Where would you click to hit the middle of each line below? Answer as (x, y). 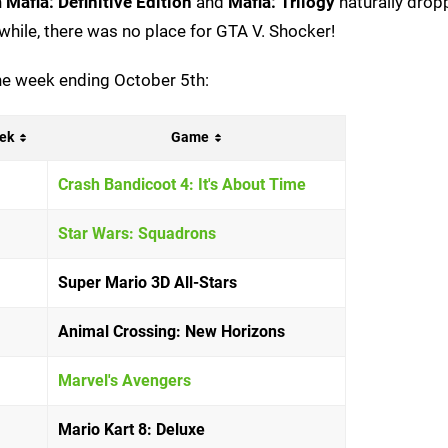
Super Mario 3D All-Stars (147, 282)
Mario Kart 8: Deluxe (131, 429)
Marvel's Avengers (124, 380)
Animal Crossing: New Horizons (171, 331)
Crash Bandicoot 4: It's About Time (182, 184)
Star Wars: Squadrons (137, 233)
